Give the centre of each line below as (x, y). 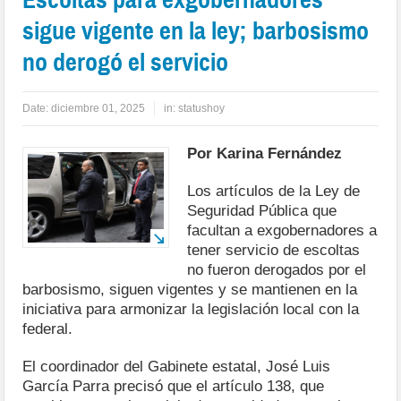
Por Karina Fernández (265, 153)
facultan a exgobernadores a (282, 230)
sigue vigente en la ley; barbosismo (196, 30)
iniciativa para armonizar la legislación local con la (191, 309)
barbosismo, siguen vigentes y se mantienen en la (190, 289)
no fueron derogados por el (277, 269)
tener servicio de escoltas (274, 250)
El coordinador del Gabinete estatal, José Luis (177, 366)
